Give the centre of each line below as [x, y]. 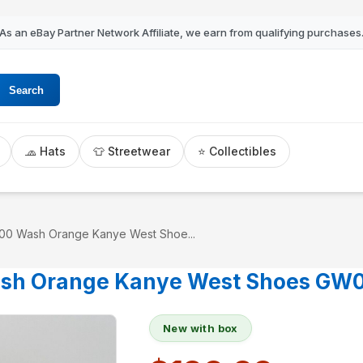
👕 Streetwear [132, 151]
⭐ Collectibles [237, 151]
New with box [201, 328]
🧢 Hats [45, 151]
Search [26, 90]
